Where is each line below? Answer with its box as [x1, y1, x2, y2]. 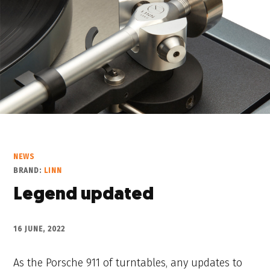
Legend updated [13, 186, 154, 204]
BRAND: [13, 166, 45, 175]
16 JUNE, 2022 [13, 225, 66, 234]
